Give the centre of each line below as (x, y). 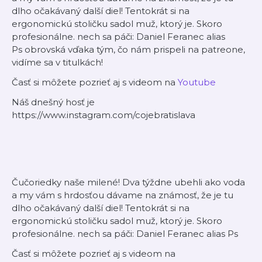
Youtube (197, 82)
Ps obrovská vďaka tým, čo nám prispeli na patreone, (128, 49)
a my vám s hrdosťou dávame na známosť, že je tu (123, 195)
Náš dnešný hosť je (53, 102)
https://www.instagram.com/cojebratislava (104, 115)
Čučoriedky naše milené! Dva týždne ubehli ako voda (128, 182)
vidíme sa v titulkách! (57, 62)
